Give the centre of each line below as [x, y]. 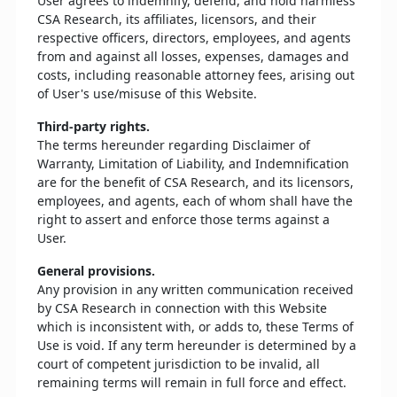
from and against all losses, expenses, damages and [193, 56]
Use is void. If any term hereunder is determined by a [197, 345]
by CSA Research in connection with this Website [182, 308]
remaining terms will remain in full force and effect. [192, 382]
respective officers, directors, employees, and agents [194, 38]
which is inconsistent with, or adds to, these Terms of [195, 327]
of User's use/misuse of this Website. [147, 93]
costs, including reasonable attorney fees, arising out [196, 75]
